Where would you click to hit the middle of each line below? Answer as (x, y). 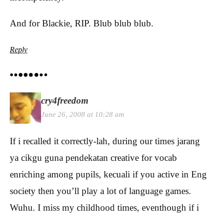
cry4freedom (65, 100)
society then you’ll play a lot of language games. (100, 191)
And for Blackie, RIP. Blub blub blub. (82, 23)
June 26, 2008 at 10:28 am (83, 114)
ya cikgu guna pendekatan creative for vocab (93, 157)
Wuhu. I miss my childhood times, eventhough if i (104, 207)
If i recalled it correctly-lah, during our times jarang (105, 141)
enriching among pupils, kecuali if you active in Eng (108, 174)
